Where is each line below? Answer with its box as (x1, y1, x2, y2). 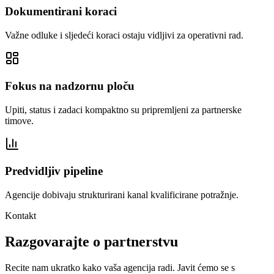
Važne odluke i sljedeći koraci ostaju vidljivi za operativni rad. (5, 30, 243, 41)
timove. (5, 115, 34, 126)
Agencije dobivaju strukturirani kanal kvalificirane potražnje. (5, 190, 239, 201)
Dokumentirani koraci (5, 5, 117, 18)
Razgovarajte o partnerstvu (5, 233, 178, 250)
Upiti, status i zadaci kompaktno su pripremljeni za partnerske (5, 104, 242, 115)
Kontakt (5, 210, 36, 221)
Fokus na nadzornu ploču (5, 79, 135, 92)
